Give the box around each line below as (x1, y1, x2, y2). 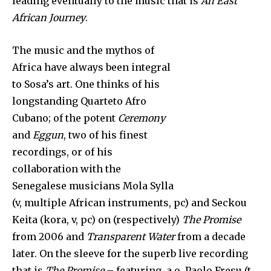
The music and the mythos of (12, 44, 154, 57)
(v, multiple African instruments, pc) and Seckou (12, 197, 247, 209)
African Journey (12, 11, 85, 24)
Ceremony (118, 112, 165, 125)
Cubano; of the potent (12, 112, 118, 125)
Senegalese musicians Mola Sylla (12, 180, 174, 192)
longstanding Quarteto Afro (12, 95, 146, 108)
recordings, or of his (12, 146, 113, 158)
